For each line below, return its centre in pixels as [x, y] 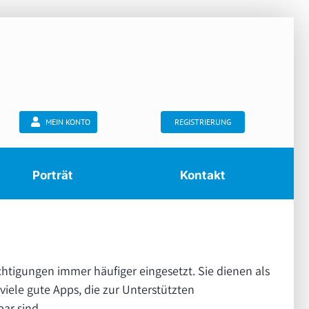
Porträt [52, 175]
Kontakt [202, 175]
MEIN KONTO [68, 122]
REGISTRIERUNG [202, 122]
